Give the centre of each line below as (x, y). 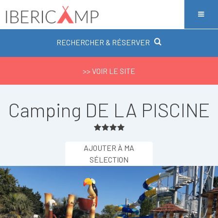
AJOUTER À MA (109, 148)
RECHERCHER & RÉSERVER (103, 42)
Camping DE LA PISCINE (109, 109)
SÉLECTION (109, 159)
